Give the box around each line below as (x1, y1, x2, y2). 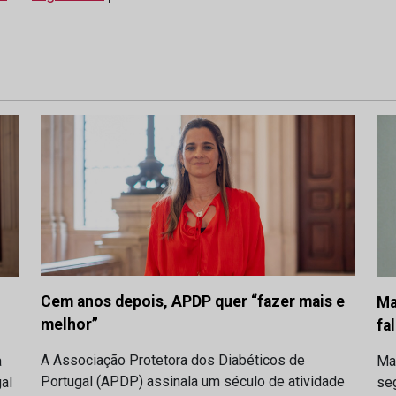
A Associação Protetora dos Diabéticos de (41, 352, 305, 369)
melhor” (41, 316, 98, 334)
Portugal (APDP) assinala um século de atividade (41, 373, 345, 391)
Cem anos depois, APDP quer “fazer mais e (41, 293, 345, 311)
